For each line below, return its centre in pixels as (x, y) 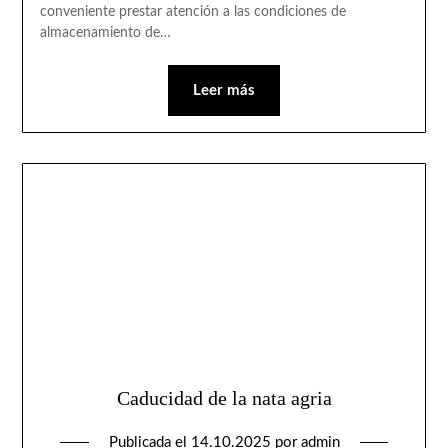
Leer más (224, 90)
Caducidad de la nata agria (224, 397)
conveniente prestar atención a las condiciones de (192, 11)
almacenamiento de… (105, 32)
